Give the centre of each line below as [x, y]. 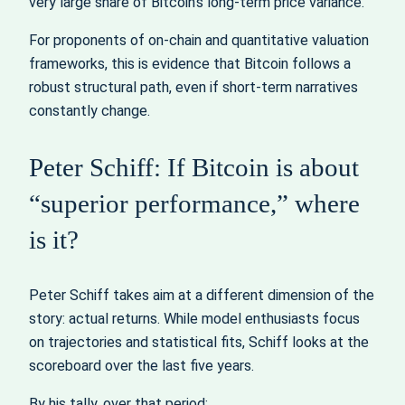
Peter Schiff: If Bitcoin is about [194, 168]
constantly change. [89, 110]
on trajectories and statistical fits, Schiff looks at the [199, 343]
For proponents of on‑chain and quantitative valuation [199, 40]
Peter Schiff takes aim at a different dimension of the [202, 296]
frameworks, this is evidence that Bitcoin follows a [190, 63]
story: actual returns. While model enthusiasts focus [194, 319]
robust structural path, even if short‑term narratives [193, 87]
